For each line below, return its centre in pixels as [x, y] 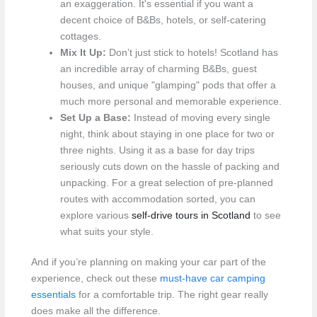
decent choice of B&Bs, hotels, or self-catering [163, 20]
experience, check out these [95, 279]
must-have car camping [212, 279]
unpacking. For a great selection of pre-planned [166, 183]
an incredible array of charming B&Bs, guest [158, 69]
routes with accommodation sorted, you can [157, 199]
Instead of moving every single [200, 117]
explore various [96, 215]
